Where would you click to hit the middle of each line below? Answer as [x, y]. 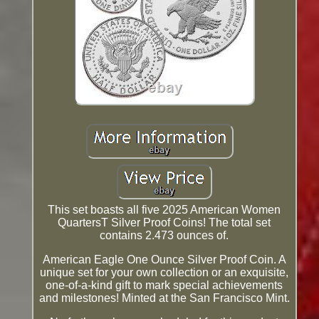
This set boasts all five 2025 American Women [164, 209]
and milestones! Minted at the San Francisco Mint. [164, 298]
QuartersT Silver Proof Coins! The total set [164, 222]
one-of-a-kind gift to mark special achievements [164, 285]
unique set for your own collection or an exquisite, [164, 272]
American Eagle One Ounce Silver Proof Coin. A [164, 259]
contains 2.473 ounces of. [164, 235]
